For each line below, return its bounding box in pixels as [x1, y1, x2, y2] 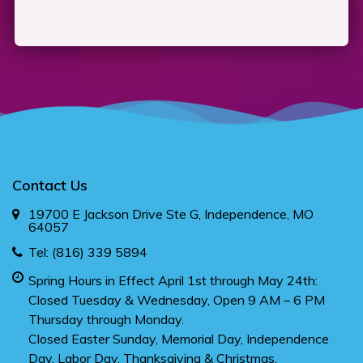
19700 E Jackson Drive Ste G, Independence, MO [28, 206, 314, 223]
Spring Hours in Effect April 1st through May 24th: [28, 272, 318, 289]
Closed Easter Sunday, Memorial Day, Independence [28, 331, 329, 348]
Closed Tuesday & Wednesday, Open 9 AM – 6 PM [28, 292, 325, 309]
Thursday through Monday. [28, 311, 184, 328]
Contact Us [12, 176, 88, 195]
